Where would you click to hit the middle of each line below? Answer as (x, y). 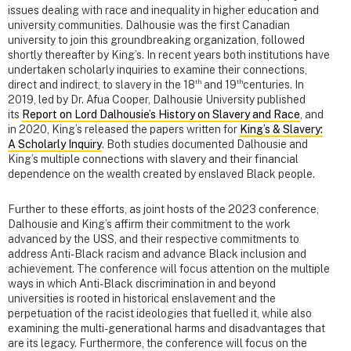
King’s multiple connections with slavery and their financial (153, 159)
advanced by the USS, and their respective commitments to (154, 239)
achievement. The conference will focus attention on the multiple (169, 268)
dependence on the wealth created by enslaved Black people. (164, 174)
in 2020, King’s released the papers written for (124, 130)
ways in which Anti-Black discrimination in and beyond (142, 283)
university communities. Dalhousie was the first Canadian (149, 25)
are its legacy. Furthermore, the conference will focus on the (157, 343)
